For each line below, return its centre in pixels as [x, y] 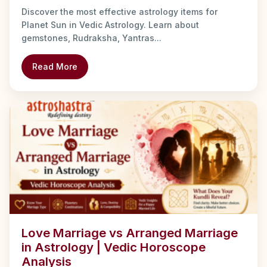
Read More [55, 67]
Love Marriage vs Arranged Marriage [130, 233]
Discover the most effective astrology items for [119, 12]
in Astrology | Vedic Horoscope [114, 247]
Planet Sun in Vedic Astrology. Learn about [110, 25]
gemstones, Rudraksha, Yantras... [91, 38]
